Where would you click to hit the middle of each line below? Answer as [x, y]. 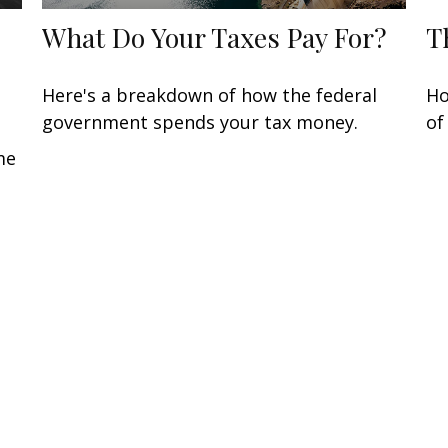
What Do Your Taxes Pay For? [215, 37]
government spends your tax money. [200, 122]
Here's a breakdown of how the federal [210, 95]
